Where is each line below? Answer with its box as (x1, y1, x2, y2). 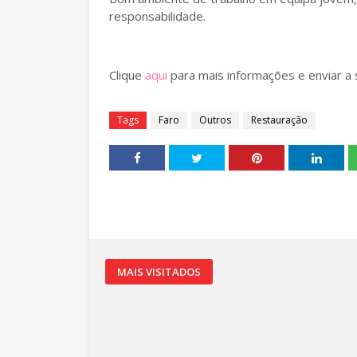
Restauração (251, 113, 308, 127)
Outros (199, 113, 231, 127)
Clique (109, 67, 145, 83)
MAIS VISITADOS (117, 265, 201, 279)
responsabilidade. (109, 8, 206, 24)
